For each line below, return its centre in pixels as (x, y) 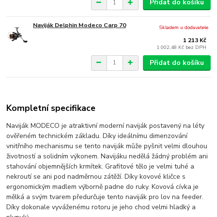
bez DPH (196, 47)
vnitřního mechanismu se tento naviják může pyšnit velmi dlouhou (107, 146)
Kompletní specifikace (51, 108)
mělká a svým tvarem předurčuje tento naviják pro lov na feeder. (105, 197)
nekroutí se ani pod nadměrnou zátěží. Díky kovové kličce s (96, 176)
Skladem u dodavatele (184, 28)
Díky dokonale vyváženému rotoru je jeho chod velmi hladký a (101, 207)
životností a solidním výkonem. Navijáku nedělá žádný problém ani (107, 156)
